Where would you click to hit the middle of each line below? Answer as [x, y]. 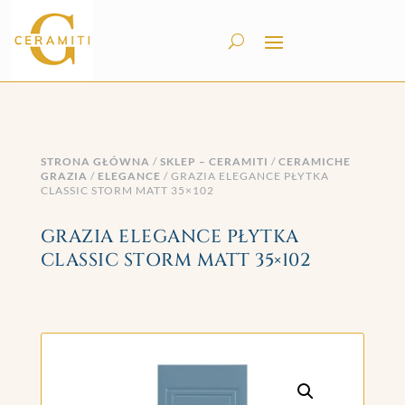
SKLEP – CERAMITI [214, 161]
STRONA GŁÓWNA [95, 161]
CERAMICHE [314, 161]
